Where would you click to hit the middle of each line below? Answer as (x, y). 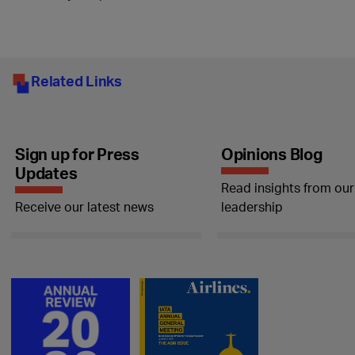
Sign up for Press (77, 154)
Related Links (76, 80)
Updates (46, 173)
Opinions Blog (271, 154)
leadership (252, 206)
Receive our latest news (84, 206)
